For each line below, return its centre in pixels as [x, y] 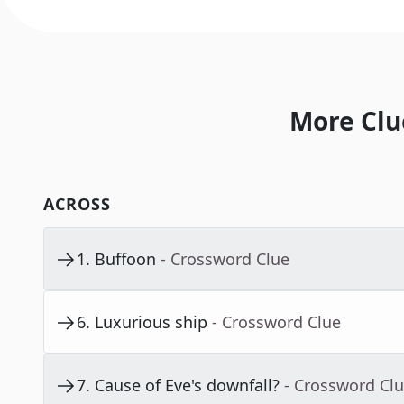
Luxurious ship [151, 322]
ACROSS [77, 204]
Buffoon [125, 259]
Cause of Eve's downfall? [187, 386]
